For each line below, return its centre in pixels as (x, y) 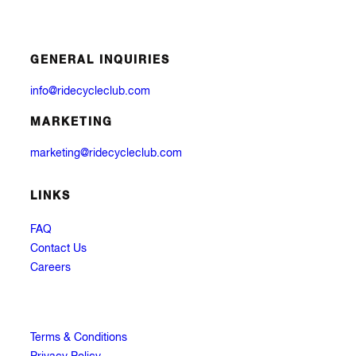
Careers (50, 268)
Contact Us (58, 249)
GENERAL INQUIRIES (100, 61)
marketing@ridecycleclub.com (106, 154)
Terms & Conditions (79, 338)
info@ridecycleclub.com (90, 91)
